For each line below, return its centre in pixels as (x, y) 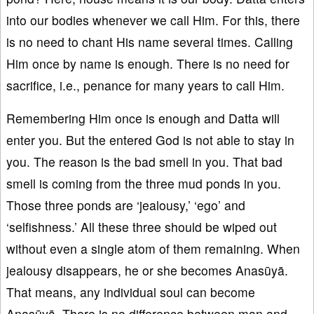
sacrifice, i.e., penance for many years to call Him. (145, 86)
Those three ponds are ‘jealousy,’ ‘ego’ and (126, 205)
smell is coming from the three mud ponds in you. (144, 184)
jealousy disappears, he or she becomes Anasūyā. (147, 271)
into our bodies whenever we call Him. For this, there (153, 20)
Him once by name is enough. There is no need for (148, 64)
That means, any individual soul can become (131, 292)
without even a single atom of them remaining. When (153, 249)
